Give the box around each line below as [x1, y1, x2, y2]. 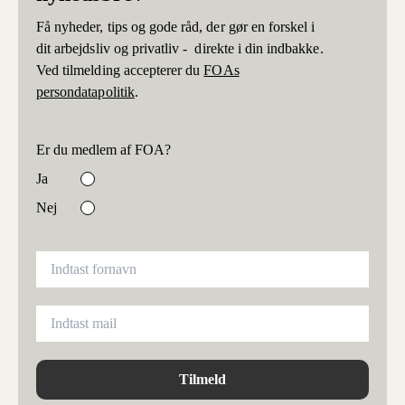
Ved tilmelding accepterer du [36, 62, 204, 79]
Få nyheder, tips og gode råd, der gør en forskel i [36, 19, 316, 35]
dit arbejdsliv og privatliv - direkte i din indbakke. [36, 41, 324, 57]
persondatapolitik [36, 84, 135, 100]
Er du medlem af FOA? [36, 142, 171, 158]
